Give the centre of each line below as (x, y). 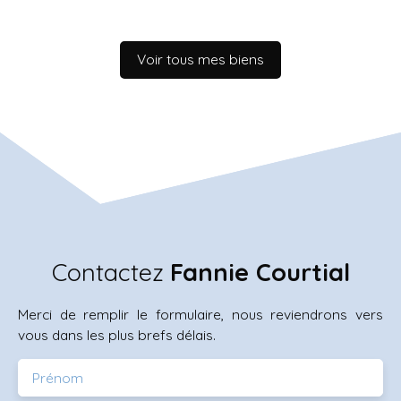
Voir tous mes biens (200, 60)
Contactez (111, 272)
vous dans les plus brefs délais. (117, 334)
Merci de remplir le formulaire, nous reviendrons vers (200, 314)
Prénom (58, 377)
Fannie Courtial (260, 272)
